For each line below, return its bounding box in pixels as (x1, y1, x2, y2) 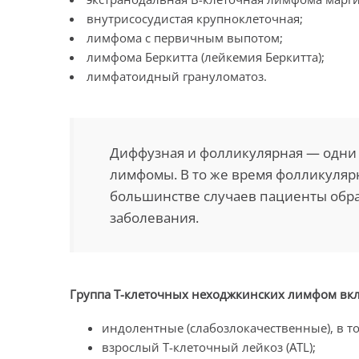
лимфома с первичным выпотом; (87, 30, 283, 46)
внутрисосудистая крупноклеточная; (87, 10, 303, 26)
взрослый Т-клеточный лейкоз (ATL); (102, 339, 316, 355)
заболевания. (110, 208, 199, 227)
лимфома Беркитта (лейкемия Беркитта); (87, 49, 325, 65)
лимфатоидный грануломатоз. (87, 68, 267, 84)
